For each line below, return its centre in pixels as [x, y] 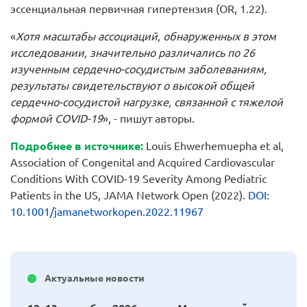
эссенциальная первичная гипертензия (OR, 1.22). [139, 9]
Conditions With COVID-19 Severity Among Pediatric [138, 179]
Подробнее [41, 146]
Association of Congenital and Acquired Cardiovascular [143, 163]
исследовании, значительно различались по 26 [133, 53]
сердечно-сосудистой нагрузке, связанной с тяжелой [147, 102]
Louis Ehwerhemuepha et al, [213, 146]
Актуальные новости [95, 279]
